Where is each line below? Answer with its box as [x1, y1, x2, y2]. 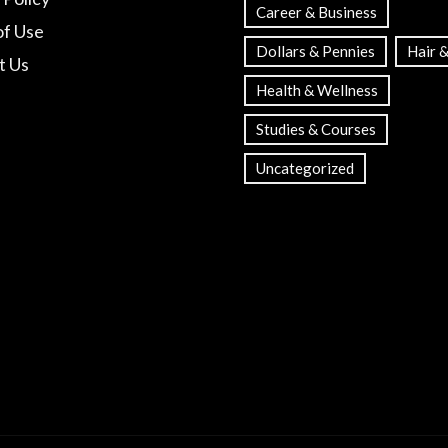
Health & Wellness [256, 81, 378, 100]
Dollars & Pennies [256, 42, 375, 61]
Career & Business [256, 3, 377, 22]
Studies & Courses [256, 120, 376, 139]
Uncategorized [256, 159, 354, 178]
